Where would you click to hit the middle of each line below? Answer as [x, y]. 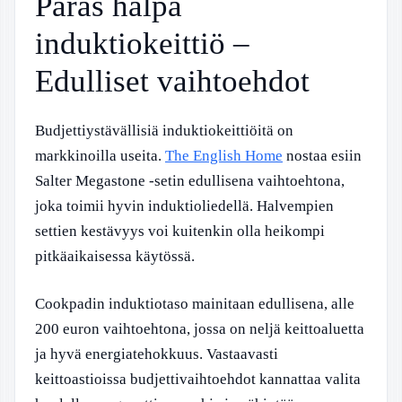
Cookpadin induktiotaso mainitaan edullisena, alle [195, 304]
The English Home [224, 155]
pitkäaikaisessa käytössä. [115, 256]
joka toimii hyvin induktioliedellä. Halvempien [184, 205]
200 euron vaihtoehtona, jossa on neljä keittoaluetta [200, 329]
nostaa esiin [322, 155]
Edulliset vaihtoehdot [172, 81]
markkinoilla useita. [100, 155]
